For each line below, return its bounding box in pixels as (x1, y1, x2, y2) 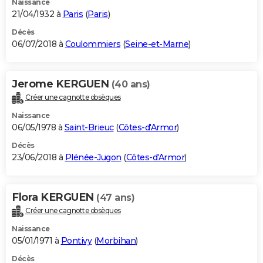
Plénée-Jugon (65, 151, 122, 163)
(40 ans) (111, 78, 150, 90)
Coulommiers (65, 38, 120, 49)
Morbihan (96, 235, 136, 246)
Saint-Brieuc (64, 122, 114, 133)
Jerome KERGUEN (12, 77, 112, 90)
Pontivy (60, 235, 92, 246)
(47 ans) (96, 191, 134, 203)
